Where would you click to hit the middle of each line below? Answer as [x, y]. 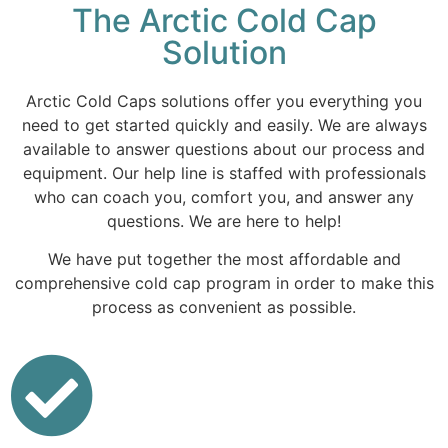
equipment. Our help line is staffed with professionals [224, 172]
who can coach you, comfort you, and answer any [224, 196]
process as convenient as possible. [224, 307]
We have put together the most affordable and [224, 259]
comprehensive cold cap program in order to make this [224, 283]
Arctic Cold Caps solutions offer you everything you [224, 100]
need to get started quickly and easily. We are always [224, 124]
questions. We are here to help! [224, 220]
